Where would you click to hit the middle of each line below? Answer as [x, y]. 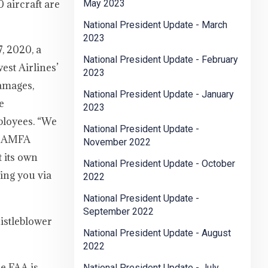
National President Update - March [155, 25]
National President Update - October [159, 164]
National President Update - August [157, 233]
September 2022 [118, 212]
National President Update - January [159, 95]
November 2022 [117, 142]
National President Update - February [161, 60]
